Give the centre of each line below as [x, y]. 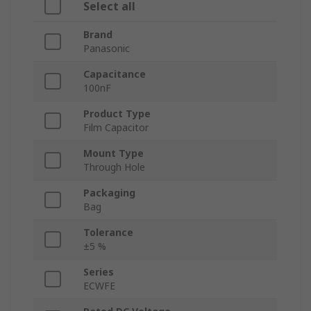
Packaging [109, 193]
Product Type [117, 114]
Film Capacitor [116, 128]
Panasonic [107, 49]
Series [99, 272]
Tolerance [108, 233]
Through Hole [114, 167]
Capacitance [115, 74]
